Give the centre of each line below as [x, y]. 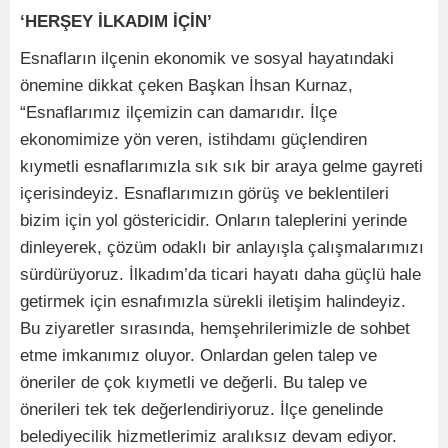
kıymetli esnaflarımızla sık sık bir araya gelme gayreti [221, 166]
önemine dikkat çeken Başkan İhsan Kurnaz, [186, 85]
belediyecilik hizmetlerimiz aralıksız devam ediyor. [208, 436]
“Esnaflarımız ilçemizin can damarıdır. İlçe [178, 112]
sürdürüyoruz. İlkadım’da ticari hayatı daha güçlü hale [220, 274]
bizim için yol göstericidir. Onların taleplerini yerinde [213, 220]
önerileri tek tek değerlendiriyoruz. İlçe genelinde [201, 409]
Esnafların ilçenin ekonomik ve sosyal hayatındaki [207, 58]
